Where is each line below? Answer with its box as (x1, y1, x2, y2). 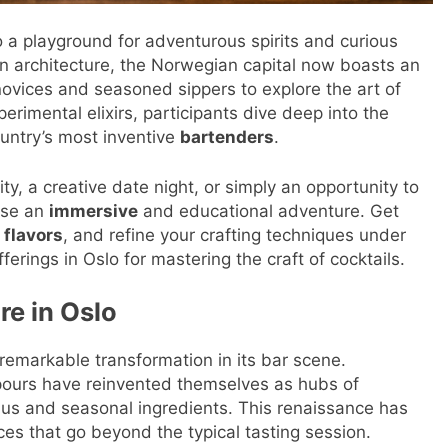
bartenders (180, 127, 274, 148)
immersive (49, 200, 138, 221)
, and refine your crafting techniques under (63, 224, 406, 245)
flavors (4, 224, 63, 245)
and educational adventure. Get (138, 200, 399, 221)
